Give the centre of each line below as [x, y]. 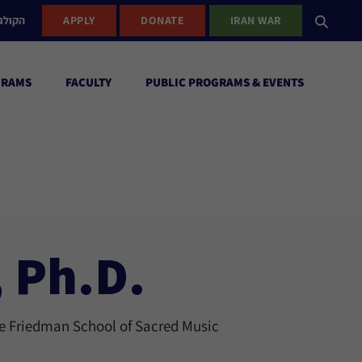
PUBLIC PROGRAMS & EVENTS [225, 82]
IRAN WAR [255, 20]
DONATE [162, 20]
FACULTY [88, 82]
